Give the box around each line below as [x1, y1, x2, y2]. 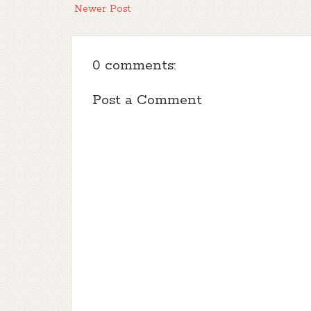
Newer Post [74, 2, 131, 15]
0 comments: [92, 56, 176, 74]
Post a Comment [92, 91, 202, 109]
